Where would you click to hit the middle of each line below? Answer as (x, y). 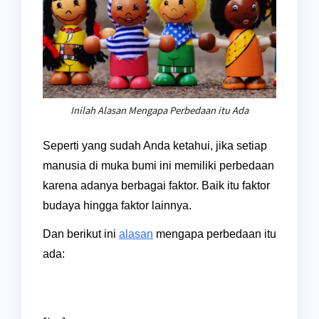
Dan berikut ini (81, 234)
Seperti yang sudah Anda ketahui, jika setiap (155, 146)
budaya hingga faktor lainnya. (117, 206)
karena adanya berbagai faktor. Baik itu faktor (156, 186)
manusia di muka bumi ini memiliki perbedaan (158, 166)
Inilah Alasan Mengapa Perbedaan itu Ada (159, 110)
